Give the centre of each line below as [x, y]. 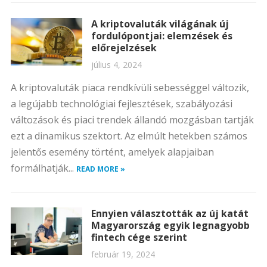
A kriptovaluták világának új [160, 24]
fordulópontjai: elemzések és [162, 36]
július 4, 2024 [116, 65]
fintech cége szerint [139, 237]
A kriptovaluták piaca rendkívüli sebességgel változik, [130, 88]
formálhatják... [43, 168]
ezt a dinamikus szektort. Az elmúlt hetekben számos [129, 136]
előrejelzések [124, 48]
